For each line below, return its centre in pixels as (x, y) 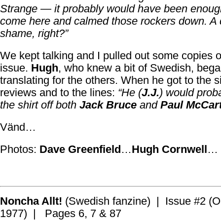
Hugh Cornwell (169, 149)
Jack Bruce (108, 105)
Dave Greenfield (80, 149)
